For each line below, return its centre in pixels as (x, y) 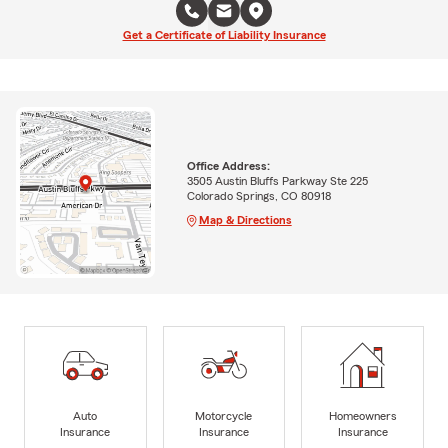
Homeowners (362, 415)
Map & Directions (245, 219)
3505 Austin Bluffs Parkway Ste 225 (277, 180)
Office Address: (228, 165)
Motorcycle (224, 415)
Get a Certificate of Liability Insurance (224, 34)
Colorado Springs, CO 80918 (258, 195)
